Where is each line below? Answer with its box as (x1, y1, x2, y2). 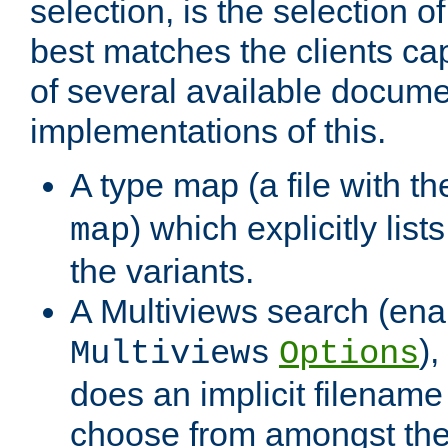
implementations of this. (30, 112, 386, 151)
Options (279, 335, 419, 374)
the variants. (70, 252, 254, 291)
